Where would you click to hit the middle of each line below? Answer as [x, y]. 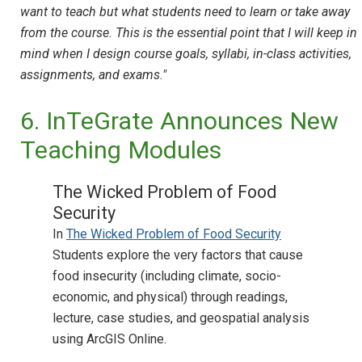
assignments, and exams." [93, 75]
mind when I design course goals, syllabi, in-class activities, [186, 54]
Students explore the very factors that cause [178, 255]
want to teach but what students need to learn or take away [185, 12]
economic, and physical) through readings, [170, 297]
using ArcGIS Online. [109, 339]
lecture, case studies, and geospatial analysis [181, 318]
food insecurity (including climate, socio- [167, 276]
